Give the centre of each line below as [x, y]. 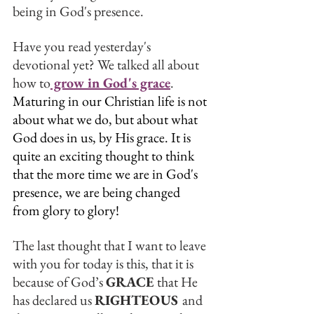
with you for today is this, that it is [104, 264]
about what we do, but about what [107, 119]
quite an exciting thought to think [105, 156]
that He [177, 282]
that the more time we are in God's [107, 174]
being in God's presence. [80, 11]
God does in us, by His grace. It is [103, 137]
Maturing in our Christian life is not [111, 101]
